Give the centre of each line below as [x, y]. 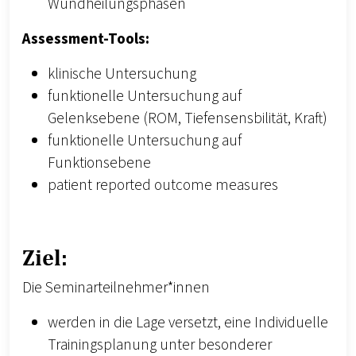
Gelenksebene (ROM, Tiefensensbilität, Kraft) [188, 119]
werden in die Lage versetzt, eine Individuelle [188, 323]
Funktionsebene [99, 163]
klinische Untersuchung [122, 74]
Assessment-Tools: [86, 39]
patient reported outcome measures [163, 186]
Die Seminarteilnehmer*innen [116, 288]
